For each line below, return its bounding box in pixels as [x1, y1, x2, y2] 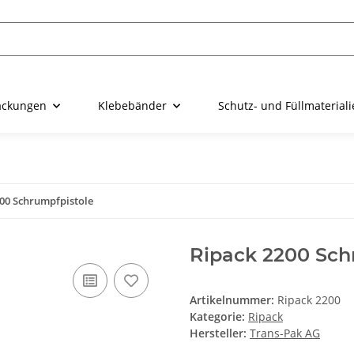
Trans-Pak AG [250, 326, 320, 341]
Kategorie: [190, 309, 248, 325]
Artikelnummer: [190, 292, 277, 308]
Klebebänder [98, 98, 167, 114]
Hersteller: [190, 326, 247, 341]
